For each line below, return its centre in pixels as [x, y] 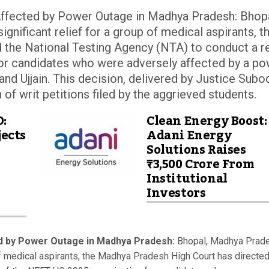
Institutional [187, 179]
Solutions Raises [196, 150]
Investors [176, 193]
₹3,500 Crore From [200, 164]
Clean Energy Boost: [207, 121]
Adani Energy [189, 135]
